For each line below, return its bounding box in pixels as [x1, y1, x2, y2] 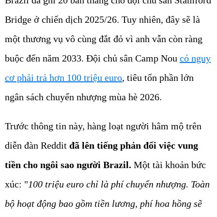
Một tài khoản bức [131, 159, 206, 170]
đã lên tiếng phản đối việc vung [69, 140, 198, 151]
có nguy [180, 53, 211, 64]
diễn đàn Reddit [5, 140, 69, 151]
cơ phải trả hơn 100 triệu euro [5, 72, 122, 83]
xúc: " [5, 179, 28, 190]
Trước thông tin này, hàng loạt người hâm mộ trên [5, 121, 201, 132]
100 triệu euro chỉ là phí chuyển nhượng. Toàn [28, 179, 210, 190]
